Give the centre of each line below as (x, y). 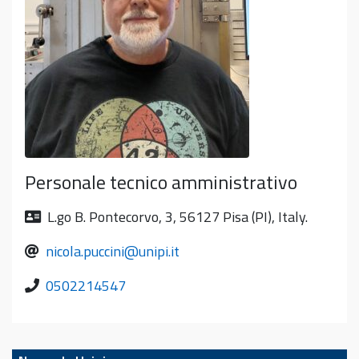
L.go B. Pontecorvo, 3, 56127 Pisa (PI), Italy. (177, 217)
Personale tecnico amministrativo (161, 182)
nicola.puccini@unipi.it (113, 252)
